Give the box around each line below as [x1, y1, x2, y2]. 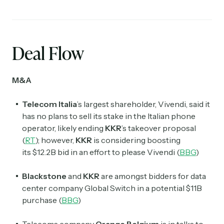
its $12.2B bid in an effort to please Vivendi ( [22, 147, 179, 157]
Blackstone [22, 171, 66, 181]
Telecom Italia [22, 99, 77, 109]
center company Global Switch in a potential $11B [22, 183, 202, 193]
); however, [35, 135, 75, 145]
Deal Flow [12, 40, 84, 66]
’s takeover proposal [121, 123, 196, 133]
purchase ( [22, 195, 61, 205]
